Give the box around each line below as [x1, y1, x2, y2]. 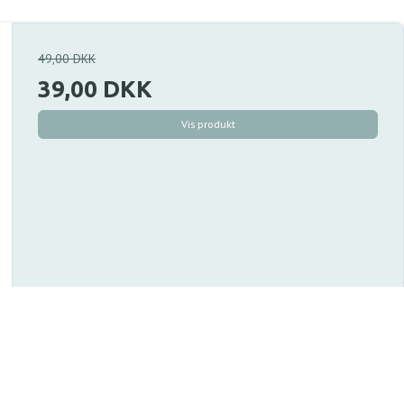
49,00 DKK [38, 50, 96, 68]
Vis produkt [180, 117, 235, 132]
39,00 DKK [38, 76, 153, 103]
